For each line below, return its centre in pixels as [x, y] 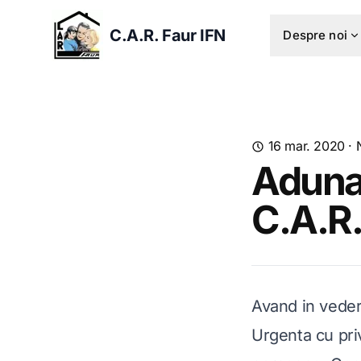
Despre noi [315, 35]
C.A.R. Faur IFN [168, 35]
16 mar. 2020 [306, 146]
